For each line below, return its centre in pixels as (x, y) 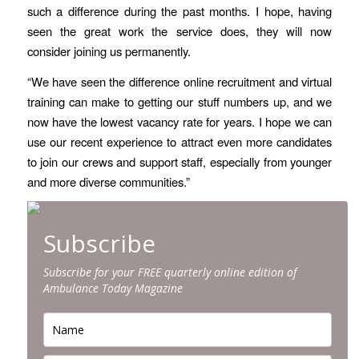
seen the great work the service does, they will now (179, 31)
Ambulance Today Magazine (113, 288)
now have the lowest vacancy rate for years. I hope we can (179, 121)
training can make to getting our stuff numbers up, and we (179, 101)
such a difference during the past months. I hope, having (179, 11)
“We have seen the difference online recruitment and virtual (179, 81)
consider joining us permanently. (109, 51)
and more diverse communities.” (108, 181)
